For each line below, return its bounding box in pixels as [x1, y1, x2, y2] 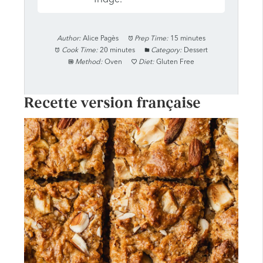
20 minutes [99, 46, 135, 54]
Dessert [184, 46, 208, 54]
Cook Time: [61, 46, 98, 54]
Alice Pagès [82, 35, 119, 42]
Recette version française [23, 94, 201, 113]
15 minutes [170, 35, 206, 42]
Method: [75, 58, 103, 66]
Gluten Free [156, 58, 194, 66]
